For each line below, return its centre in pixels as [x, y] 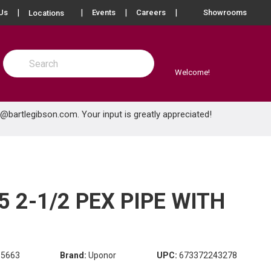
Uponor [102, 255]
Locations [46, 13]
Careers [151, 12]
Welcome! [192, 72]
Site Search [25, 56]
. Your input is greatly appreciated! [145, 114]
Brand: [73, 255]
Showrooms [225, 12]
